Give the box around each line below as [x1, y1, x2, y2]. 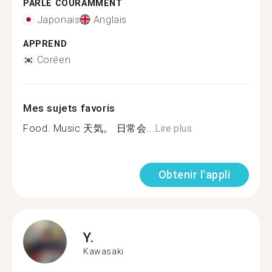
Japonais [36, 13, 80, 25]
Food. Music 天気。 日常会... [23, 123, 155, 134]
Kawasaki [83, 246, 124, 256]
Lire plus [155, 123, 192, 134]
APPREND [23, 38, 67, 49]
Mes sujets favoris [23, 102, 115, 114]
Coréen [36, 54, 71, 66]
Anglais [93, 13, 127, 25]
